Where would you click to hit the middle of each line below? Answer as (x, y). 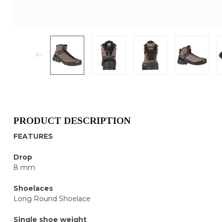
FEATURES (33, 136)
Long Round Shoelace (52, 198)
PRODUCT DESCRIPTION (72, 120)
